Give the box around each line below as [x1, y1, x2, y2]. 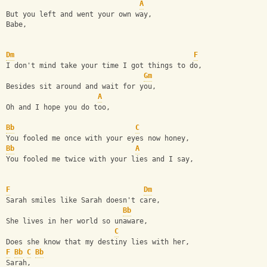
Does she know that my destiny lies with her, [6, 238, 190, 247]
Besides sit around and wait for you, [6, 82, 156, 91]
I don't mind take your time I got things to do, [6, 61, 202, 70]
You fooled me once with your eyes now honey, [6, 134, 190, 143]
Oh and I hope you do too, [6, 103, 110, 112]
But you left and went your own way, [6, 10, 152, 19]
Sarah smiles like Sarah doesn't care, [6, 196, 160, 205]
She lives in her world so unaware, [6, 217, 148, 226]
